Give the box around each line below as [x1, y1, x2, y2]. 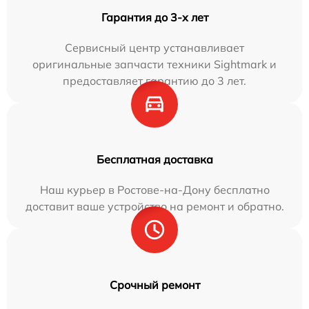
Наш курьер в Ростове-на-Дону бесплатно [39, 183, 270, 197]
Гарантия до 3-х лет [101, 10, 208, 25]
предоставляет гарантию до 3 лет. [63, 74, 246, 88]
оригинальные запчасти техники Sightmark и [32, 57, 277, 72]
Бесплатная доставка [96, 152, 213, 167]
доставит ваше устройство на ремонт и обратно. [25, 199, 284, 214]
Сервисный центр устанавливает [65, 41, 244, 55]
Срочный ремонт [109, 278, 200, 292]
